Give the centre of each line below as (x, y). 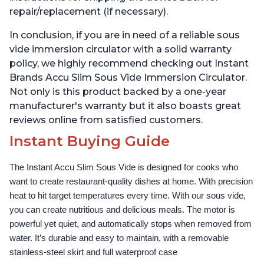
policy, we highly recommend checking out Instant (129, 64)
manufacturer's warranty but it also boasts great (125, 106)
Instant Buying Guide (90, 141)
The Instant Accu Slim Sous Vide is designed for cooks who (124, 168)
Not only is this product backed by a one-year (118, 92)
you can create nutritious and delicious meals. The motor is (122, 210)
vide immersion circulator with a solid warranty (121, 49)
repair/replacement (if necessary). (89, 12)
